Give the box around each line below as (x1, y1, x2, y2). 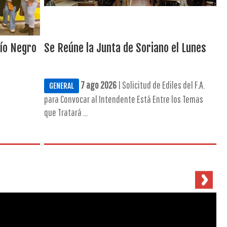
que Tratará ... (44, 106, 88, 118)
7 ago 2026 (80, 79, 117, 91)
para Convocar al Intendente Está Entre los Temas (44, 93, 203, 105)
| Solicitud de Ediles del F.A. (116, 79, 205, 91)
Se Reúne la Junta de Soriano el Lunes (44, 41, 206, 55)
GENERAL (49, 81, 74, 91)
